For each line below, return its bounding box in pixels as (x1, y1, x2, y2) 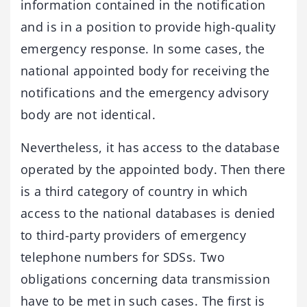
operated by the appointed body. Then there (21, 160, 286, 177)
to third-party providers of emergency (21, 226, 246, 243)
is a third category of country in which (21, 182, 248, 199)
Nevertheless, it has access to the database (21, 138, 280, 156)
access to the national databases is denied (21, 204, 275, 221)
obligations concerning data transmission (21, 270, 271, 287)
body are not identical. (21, 106, 156, 123)
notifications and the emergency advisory (21, 84, 269, 101)
